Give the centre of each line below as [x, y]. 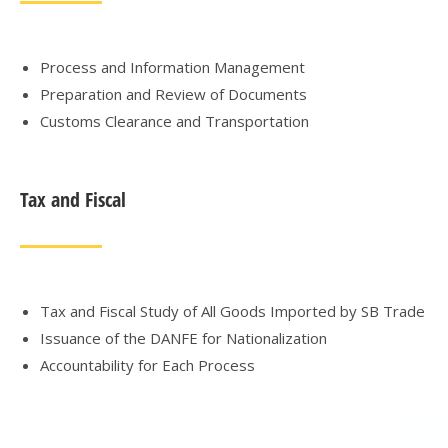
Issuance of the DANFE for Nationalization [183, 338]
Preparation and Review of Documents [173, 94]
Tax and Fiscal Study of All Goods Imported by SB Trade [232, 311]
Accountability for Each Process [147, 365]
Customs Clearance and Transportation [174, 121]
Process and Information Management [172, 67]
